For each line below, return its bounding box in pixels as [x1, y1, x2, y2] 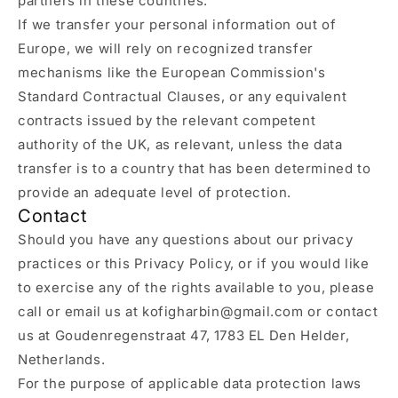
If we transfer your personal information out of [18, 16, 337, 33]
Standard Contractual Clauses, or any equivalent [18, 88, 347, 105]
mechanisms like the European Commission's [18, 64, 326, 81]
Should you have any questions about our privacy [18, 231, 354, 248]
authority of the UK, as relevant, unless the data [18, 136, 343, 153]
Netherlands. [18, 351, 106, 368]
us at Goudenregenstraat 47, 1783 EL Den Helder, [18, 327, 350, 344]
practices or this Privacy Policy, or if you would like [18, 255, 370, 272]
